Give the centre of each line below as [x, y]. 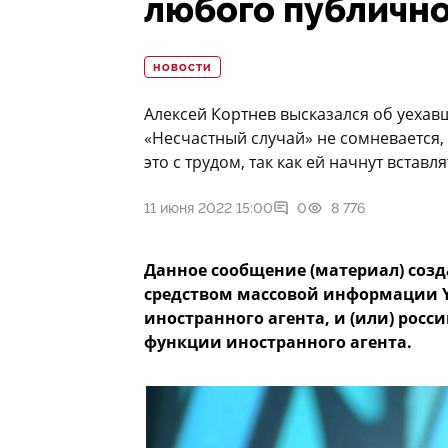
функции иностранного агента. [278, 342]
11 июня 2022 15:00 [208, 208]
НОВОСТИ [182, 68]
